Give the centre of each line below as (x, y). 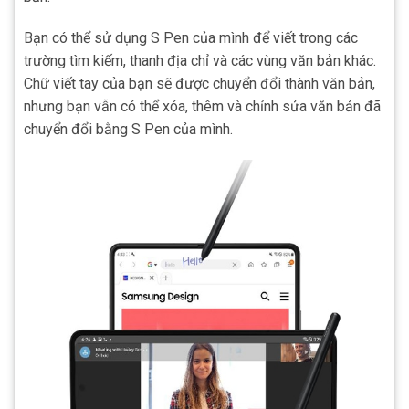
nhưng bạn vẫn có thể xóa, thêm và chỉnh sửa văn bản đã (202, 107)
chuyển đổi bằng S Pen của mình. (128, 130)
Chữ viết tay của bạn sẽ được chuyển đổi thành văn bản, (199, 84)
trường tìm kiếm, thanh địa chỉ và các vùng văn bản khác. (200, 61)
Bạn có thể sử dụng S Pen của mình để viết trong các (191, 38)
